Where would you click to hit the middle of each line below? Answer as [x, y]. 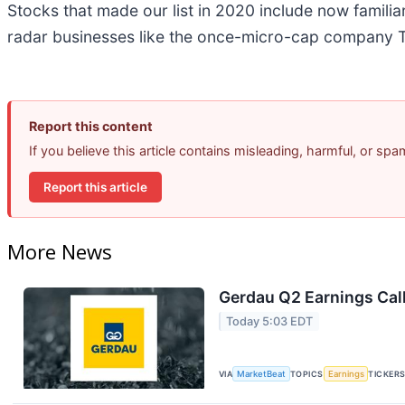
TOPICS [307, 373]
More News [60, 251]
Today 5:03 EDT [270, 322]
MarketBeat [262, 373]
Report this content [91, 127]
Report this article [95, 187]
